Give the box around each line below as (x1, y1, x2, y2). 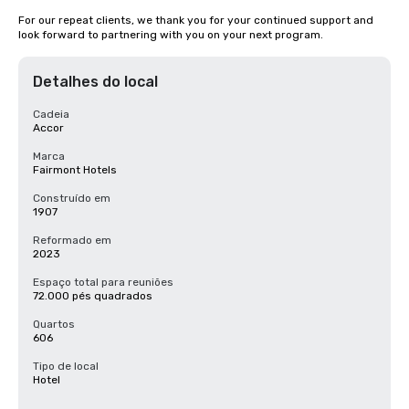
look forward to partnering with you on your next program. (18, 28, 323, 41)
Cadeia (33, 108, 69, 121)
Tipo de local (33, 360, 99, 372)
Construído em (33, 192, 110, 204)
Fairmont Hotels (33, 163, 117, 176)
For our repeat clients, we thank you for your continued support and (18, 14, 373, 26)
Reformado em (33, 234, 111, 246)
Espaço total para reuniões (33, 276, 173, 288)
